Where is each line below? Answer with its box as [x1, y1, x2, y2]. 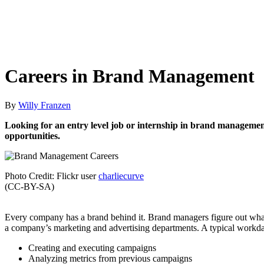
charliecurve [98, 170, 144, 181]
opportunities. [5, 130, 60, 141]
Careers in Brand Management [5, 65, 255, 87]
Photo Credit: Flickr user [5, 170, 98, 181]
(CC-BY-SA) [5, 181, 54, 192]
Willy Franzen [18, 100, 71, 110]
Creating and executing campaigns [28, 242, 156, 253]
